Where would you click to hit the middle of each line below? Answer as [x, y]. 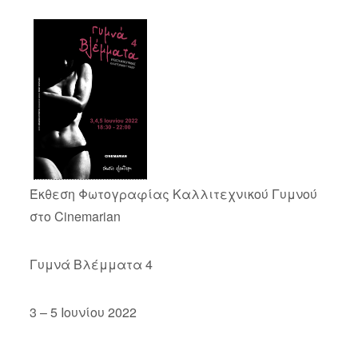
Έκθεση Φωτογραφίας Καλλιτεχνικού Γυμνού [173, 193]
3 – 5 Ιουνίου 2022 [83, 312]
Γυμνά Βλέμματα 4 [91, 264]
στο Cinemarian [75, 216]
